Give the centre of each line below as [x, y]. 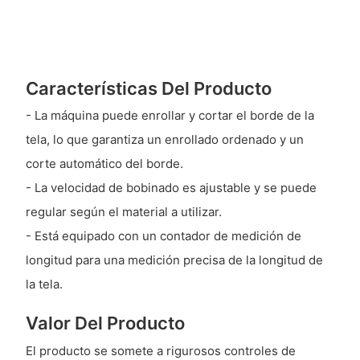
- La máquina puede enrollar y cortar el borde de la [170, 116]
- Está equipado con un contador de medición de [163, 236]
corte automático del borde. [104, 164]
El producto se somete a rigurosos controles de [160, 350]
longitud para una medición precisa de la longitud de [174, 260]
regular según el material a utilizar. [123, 212]
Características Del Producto [148, 88]
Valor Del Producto [105, 323]
